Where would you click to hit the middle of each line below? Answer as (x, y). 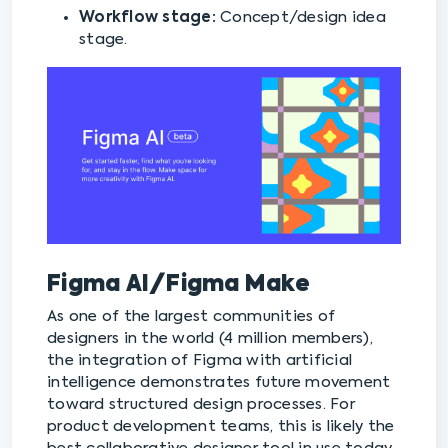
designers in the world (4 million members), (210, 339)
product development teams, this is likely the (221, 427)
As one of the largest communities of (191, 317)
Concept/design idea (303, 18)
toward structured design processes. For (201, 405)
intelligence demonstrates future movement (219, 383)
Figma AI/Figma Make (178, 285)
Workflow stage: (149, 18)
